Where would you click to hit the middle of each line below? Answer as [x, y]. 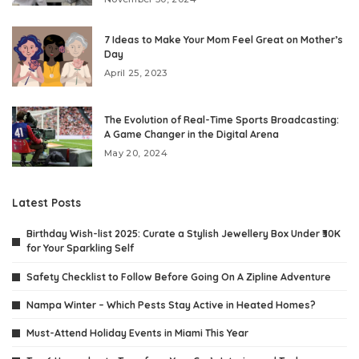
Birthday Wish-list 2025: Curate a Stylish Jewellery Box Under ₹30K [184, 234]
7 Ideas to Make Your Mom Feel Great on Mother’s [224, 40]
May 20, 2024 [136, 153]
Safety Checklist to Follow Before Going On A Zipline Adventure [179, 276]
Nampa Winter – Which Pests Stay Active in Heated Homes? [171, 305]
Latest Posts [46, 203]
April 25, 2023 [136, 73]
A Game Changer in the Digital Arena [192, 135]
